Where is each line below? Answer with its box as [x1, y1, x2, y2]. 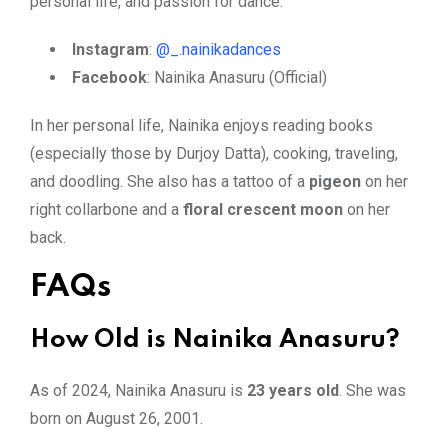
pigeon [309, 171, 361, 191]
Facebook [72, 67, 147, 87]
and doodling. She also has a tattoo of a [30, 171, 309, 191]
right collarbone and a [30, 199, 183, 219]
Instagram [72, 39, 149, 59]
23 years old [247, 380, 339, 400]
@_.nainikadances [156, 39, 281, 59]
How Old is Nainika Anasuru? [30, 327, 400, 353]
